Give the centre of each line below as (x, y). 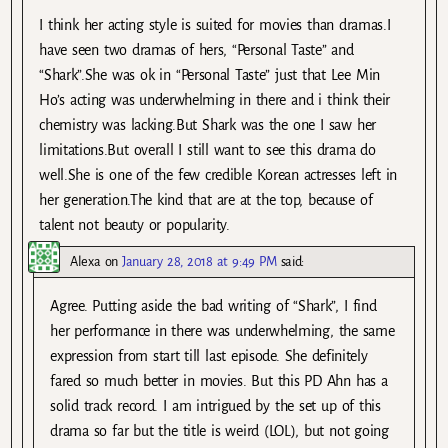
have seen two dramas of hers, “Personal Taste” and (196, 50)
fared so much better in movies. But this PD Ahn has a (219, 381)
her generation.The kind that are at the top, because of (206, 200)
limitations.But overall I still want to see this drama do (207, 150)
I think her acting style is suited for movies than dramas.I (215, 25)
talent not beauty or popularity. (134, 225)
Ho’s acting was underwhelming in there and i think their (214, 100)
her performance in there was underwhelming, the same (222, 331)
